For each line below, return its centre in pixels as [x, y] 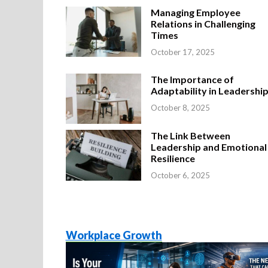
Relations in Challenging [203, 23]
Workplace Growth [114, 235]
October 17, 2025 [183, 52]
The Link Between [191, 136]
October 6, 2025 [181, 176]
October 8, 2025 [181, 107]
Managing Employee [196, 12]
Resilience [173, 159]
